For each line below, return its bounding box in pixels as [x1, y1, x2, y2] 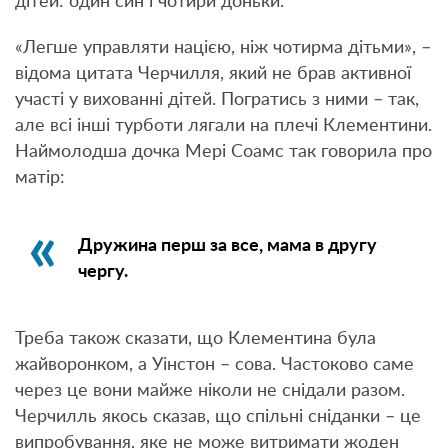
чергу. [77, 262, 128, 281]
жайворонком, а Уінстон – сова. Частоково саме [15, 356, 414, 375]
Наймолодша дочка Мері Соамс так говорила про [15, 142, 432, 161]
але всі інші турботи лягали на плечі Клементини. [15, 116, 432, 135]
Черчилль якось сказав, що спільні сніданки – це [15, 408, 421, 427]
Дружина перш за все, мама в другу [77, 236, 377, 255]
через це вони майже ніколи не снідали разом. [15, 382, 405, 401]
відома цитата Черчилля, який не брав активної [15, 64, 411, 83]
